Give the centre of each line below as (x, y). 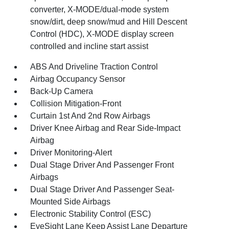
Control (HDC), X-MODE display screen (102, 34)
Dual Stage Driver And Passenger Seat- (102, 189)
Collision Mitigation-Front (76, 104)
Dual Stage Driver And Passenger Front (102, 165)
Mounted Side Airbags (71, 202)
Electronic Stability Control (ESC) (91, 214)
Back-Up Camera (62, 91)
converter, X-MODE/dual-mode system (100, 9)
